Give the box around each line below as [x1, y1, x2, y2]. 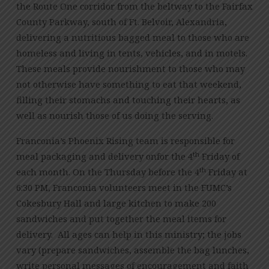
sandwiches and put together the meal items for [16, 213, 226, 225]
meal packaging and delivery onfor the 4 [16, 150, 193, 163]
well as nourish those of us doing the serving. [16, 109, 213, 121]
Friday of [199, 150, 240, 163]
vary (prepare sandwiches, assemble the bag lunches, [16, 244, 249, 256]
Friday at [205, 166, 247, 178]
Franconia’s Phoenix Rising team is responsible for [16, 134, 235, 147]
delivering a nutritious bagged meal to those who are [16, 31, 249, 43]
